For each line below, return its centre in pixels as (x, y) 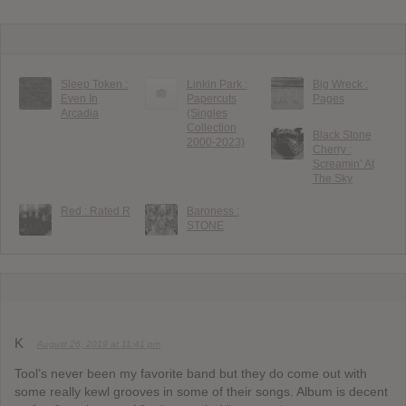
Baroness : (213, 211)
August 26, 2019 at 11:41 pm (99, 344)
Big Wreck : (340, 84)
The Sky (332, 178)
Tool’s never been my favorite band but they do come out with (191, 374)
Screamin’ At (343, 164)
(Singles (207, 113)
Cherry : (332, 149)
